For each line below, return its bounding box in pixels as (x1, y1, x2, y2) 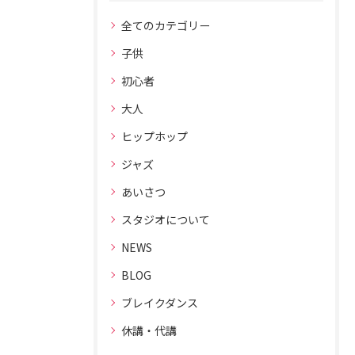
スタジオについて (121, 212, 210, 227)
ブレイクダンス (121, 295, 198, 311)
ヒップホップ (121, 128, 188, 144)
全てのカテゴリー (121, 17, 210, 33)
